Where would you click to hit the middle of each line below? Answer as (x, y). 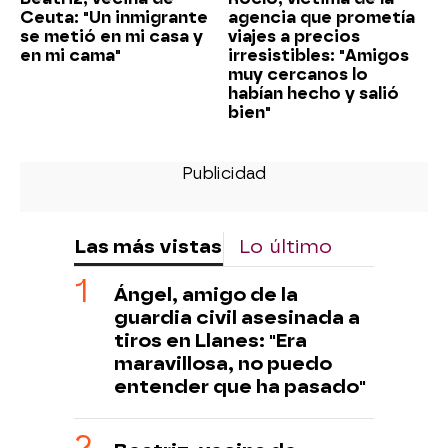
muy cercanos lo (298, 75)
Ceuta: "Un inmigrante (114, 18)
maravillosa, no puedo (223, 364)
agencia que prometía (321, 18)
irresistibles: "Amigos (318, 56)
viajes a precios (294, 37)
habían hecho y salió (313, 94)
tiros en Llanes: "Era (210, 341)
